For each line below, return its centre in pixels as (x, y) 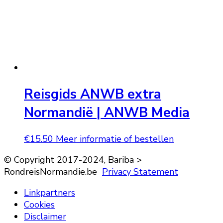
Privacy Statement (140, 172)
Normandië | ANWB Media (107, 112)
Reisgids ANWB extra (93, 94)
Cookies (39, 205)
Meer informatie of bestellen (115, 139)
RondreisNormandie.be (53, 172)
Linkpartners (50, 193)
